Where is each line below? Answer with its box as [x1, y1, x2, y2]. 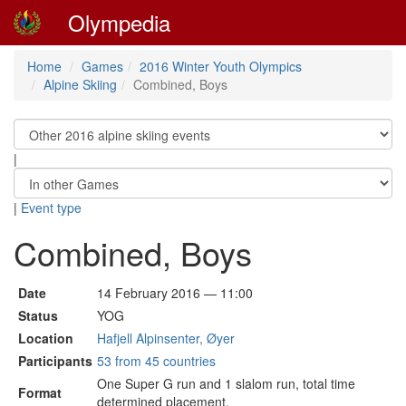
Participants [18, 352, 92, 370]
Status [18, 306, 58, 324]
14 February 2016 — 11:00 [97, 284, 253, 302]
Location [18, 329, 73, 347]
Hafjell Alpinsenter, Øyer [97, 329, 235, 347]
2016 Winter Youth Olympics [140, 57, 302, 75]
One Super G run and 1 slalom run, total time [97, 374, 355, 392]
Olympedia [68, 6, 170, 38]
